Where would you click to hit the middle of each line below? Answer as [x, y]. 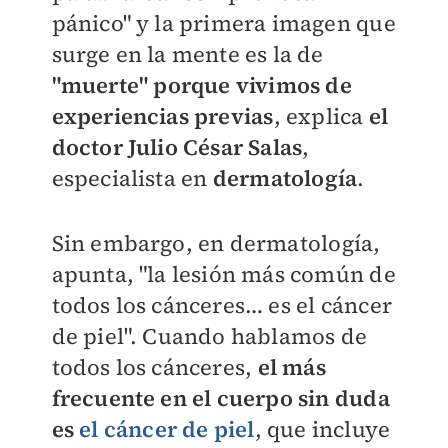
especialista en [132, 178]
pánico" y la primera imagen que [223, 23]
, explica [321, 116]
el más [291, 367]
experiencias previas [162, 116]
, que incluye [322, 429]
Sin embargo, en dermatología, [216, 243]
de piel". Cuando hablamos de [209, 336]
